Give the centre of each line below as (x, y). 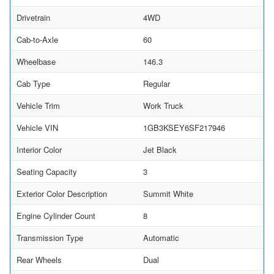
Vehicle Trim (38, 105)
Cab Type (33, 83)
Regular (157, 83)
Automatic (161, 237)
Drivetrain (33, 17)
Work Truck (163, 105)
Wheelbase (36, 61)
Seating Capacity (47, 171)
